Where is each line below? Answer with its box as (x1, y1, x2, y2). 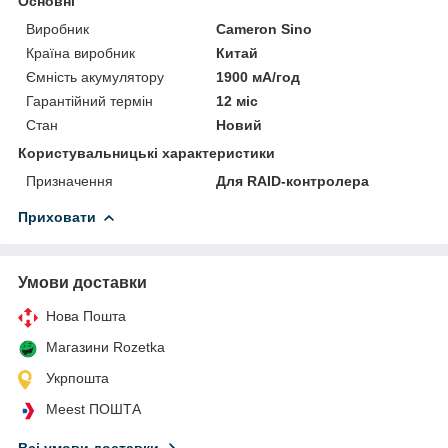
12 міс (216, 92, 259, 109)
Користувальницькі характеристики (18, 144, 275, 161)
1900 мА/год (216, 68, 301, 85)
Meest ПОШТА (46, 400, 141, 417)
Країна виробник (26, 44, 135, 61)
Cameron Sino (216, 20, 313, 37)
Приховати (18, 208, 96, 225)
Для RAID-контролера (216, 172, 370, 189)
